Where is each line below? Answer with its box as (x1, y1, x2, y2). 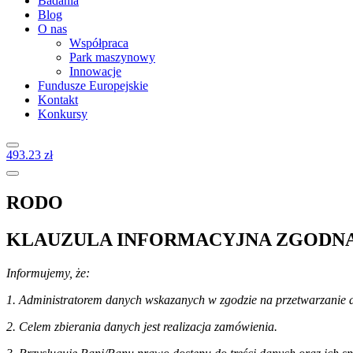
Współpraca (69, 36, 128, 50)
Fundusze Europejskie (38, 79, 148, 92)
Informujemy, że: (6, 266, 90, 280)
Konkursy (38, 107, 87, 121)
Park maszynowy (69, 50, 155, 64)
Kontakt (38, 93, 78, 106)
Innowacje (69, 65, 121, 78)
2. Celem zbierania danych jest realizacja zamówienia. (6, 319, 277, 333)
